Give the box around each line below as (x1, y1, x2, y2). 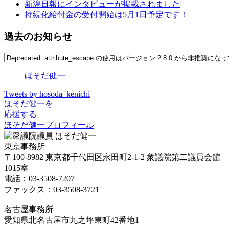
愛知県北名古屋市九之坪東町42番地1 (4, 216, 139, 225)
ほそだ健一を (4, 99, 53, 108)
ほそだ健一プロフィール (4, 121, 94, 130)
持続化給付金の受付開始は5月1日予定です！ (25, 10, 188, 19)
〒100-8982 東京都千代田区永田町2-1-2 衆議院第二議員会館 (4, 153, 220, 162)
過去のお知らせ (4, 31, 72, 42)
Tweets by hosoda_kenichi (4, 89, 90, 99)
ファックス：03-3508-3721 (4, 185, 99, 194)
